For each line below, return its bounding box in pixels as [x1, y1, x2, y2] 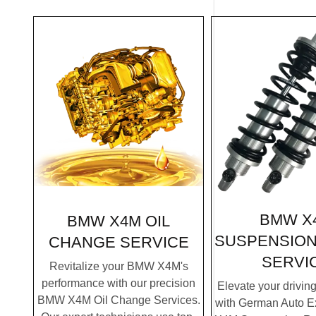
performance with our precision [42, 276, 195, 289]
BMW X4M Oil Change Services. [37, 293, 200, 306]
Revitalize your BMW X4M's [49, 260, 188, 272]
